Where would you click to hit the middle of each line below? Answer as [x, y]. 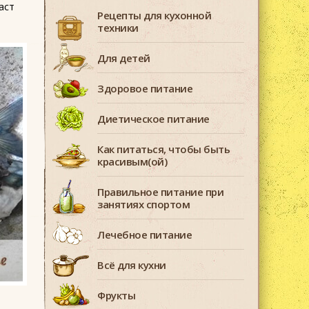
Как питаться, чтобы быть [163, 149]
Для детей [124, 58]
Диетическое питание [153, 119]
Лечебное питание [144, 235]
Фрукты [116, 295]
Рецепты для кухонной [154, 15]
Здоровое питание [145, 88]
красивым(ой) [132, 161]
